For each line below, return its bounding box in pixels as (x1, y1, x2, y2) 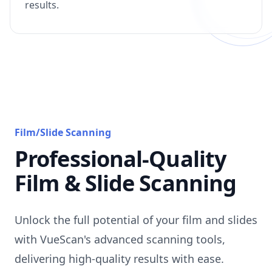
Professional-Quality (15, 144, 226, 174)
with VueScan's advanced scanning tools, (15, 232, 225, 246)
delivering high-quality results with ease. (15, 251, 224, 266)
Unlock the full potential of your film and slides (15, 212, 257, 227)
